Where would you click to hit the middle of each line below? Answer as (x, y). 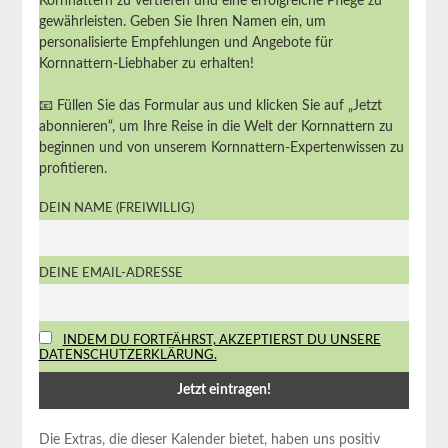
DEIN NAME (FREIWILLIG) (116, 208)
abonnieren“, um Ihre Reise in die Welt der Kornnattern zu (215, 127)
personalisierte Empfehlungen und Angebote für (185, 43)
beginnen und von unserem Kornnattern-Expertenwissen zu (221, 148)
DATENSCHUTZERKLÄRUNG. (127, 354)
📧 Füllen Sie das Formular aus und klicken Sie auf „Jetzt (210, 106)
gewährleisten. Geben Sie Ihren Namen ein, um (182, 22)
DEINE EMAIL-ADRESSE (110, 273)
